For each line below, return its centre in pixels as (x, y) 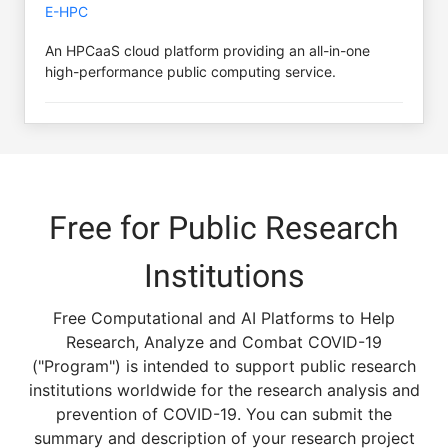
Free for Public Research (224, 227)
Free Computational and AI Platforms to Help (224, 317)
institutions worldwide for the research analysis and (224, 389)
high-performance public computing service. (190, 71)
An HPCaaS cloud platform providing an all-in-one (207, 50)
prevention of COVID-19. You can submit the (224, 413)
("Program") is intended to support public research (224, 365)
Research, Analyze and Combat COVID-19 (224, 341)
